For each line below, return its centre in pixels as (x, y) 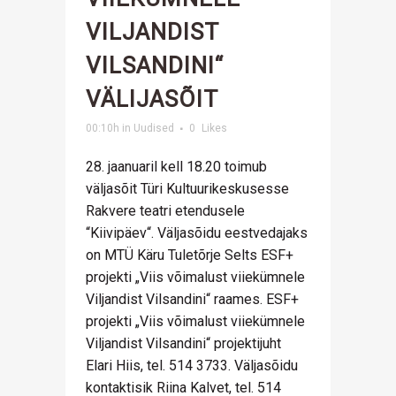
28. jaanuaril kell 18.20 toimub (176, 167)
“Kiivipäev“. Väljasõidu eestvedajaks (197, 233)
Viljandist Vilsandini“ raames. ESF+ (192, 299)
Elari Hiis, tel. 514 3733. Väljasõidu (192, 366)
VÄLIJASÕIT (152, 99)
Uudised (154, 128)
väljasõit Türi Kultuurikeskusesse (187, 189)
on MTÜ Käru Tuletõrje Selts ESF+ (190, 255)
